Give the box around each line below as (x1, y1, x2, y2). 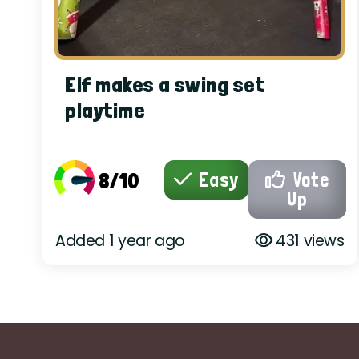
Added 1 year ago (55, 229, 185, 252)
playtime (65, 97, 145, 123)
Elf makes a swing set (65, 71, 265, 98)
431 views (272, 229, 345, 252)
